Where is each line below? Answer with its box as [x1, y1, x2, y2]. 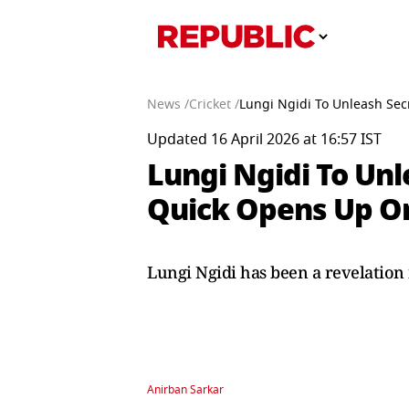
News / [147, 95, 189, 114]
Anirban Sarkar [147, 382, 224, 398]
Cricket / [189, 95, 239, 114]
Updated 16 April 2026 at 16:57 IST [147, 129, 382, 151]
